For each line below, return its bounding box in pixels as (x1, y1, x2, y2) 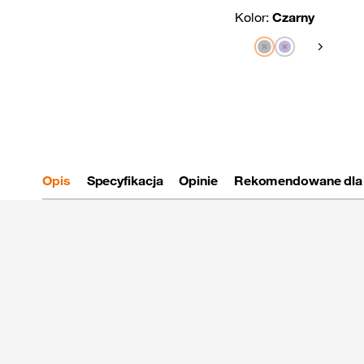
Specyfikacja (86, 172, 163, 188)
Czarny (272, 9, 314, 26)
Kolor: (235, 9, 272, 26)
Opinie (179, 172, 218, 188)
